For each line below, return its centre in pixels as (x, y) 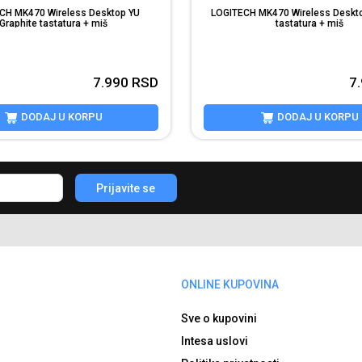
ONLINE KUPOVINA (230, 285)
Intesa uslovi (215, 341)
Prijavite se (126, 188)
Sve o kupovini (219, 319)
